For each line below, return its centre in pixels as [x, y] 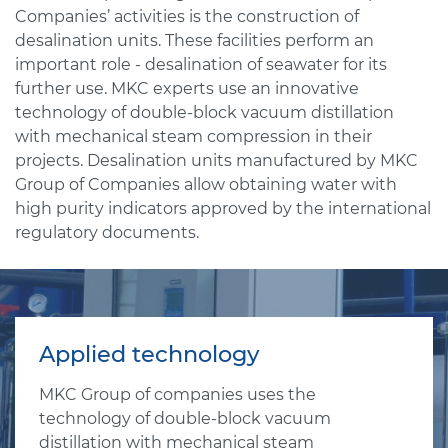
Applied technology [149, 354]
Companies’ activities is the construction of [187, 16]
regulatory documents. [107, 232]
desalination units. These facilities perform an [194, 40]
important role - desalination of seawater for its [201, 64]
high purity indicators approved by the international [223, 208]
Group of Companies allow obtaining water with [206, 184]
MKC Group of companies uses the [177, 394]
